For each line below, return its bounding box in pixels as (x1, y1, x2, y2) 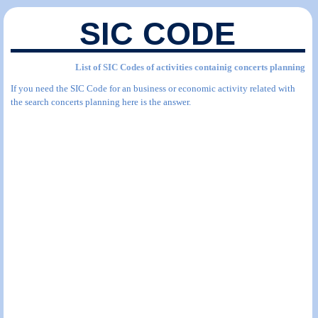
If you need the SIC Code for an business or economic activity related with (11, 83, 295, 94)
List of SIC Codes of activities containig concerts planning (75, 62, 305, 72)
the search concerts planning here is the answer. (11, 97, 191, 107)
